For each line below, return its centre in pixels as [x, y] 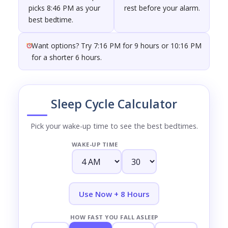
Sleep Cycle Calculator [114, 104]
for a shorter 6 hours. [67, 57]
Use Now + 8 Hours [114, 194]
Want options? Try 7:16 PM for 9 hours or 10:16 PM [117, 46]
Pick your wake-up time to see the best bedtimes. [114, 126]
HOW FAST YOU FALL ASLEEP [114, 217]
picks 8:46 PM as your [64, 8]
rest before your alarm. [162, 8]
